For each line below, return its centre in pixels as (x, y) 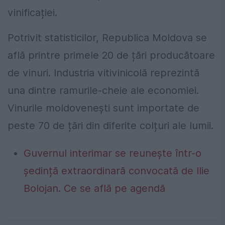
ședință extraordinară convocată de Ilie (117, 171)
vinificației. (32, 13)
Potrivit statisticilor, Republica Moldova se (107, 38)
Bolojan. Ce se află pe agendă (94, 189)
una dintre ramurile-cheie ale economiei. (103, 91)
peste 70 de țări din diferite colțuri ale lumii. (110, 126)
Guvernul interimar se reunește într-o (113, 153)
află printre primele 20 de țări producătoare (111, 55)
